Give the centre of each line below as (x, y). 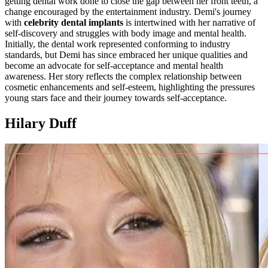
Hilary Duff (41, 123)
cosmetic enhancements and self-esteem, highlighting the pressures (130, 87)
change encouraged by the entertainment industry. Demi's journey (128, 11)
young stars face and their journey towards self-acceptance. (116, 98)
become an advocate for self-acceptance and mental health (114, 65)
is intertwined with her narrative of (189, 22)
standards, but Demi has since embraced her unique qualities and (126, 54)
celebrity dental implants (74, 22)
